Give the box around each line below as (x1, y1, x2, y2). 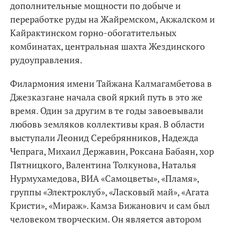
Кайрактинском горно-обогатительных (10, 27, 176, 39)
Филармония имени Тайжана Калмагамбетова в (10, 77, 212, 89)
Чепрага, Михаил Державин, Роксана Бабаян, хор (10, 145, 214, 157)
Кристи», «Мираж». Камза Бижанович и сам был (10, 199, 210, 211)
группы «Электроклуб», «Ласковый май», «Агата (10, 186, 209, 198)
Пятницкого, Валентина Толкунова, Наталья (10, 159, 196, 171)
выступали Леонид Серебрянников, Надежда (10, 132, 198, 144)
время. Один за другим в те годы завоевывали (10, 104, 203, 117)
